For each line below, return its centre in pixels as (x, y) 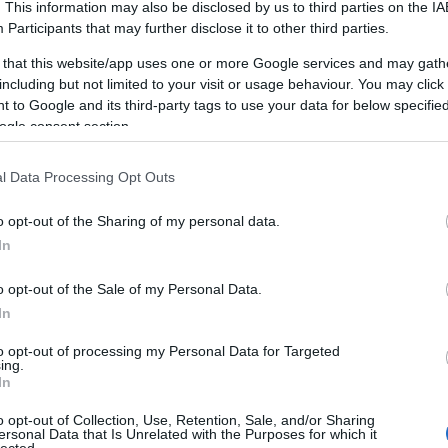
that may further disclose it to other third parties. (235, 27)
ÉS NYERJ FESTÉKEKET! (172, 287)
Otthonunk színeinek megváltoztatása (223, 344)
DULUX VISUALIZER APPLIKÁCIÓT (214, 266)
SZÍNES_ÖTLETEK (140, 311)
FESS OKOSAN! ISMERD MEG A (199, 245)
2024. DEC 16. (228, 311)
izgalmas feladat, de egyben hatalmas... (200, 362)
